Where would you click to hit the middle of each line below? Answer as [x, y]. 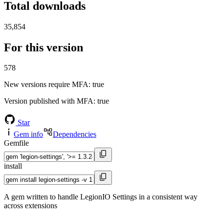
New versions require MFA [46, 85]
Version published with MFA [49, 101]
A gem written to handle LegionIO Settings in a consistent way [101, 197]
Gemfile [16, 143]
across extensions [31, 206]
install [13, 166]
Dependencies [75, 134]
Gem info [28, 134]
